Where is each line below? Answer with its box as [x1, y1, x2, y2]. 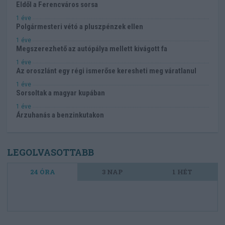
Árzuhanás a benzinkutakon [16, 110, 104, 120]
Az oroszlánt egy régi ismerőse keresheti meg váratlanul [16, 66, 196, 75]
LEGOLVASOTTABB [7, 146, 94, 158]
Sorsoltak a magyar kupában [16, 88, 105, 97]
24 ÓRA [30, 167, 55, 176]
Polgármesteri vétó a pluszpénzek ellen [16, 22, 143, 31]
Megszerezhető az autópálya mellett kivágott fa [16, 44, 167, 53]
